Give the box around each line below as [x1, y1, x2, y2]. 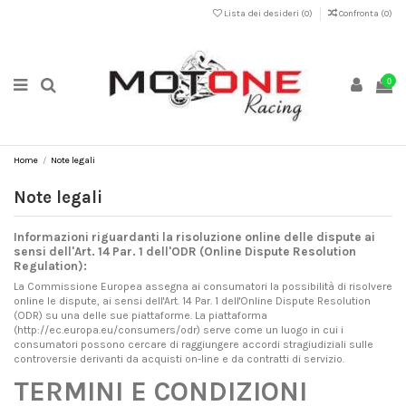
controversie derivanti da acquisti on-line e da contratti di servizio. [14, 353, 344, 366]
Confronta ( [339, 7, 384, 19]
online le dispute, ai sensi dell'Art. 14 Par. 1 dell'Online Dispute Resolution [14, 295, 371, 308]
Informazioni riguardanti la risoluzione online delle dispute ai [14, 230, 375, 245]
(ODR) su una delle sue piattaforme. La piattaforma [14, 309, 267, 323]
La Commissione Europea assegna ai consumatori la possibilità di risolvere [14, 280, 392, 294]
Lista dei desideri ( [222, 7, 304, 19]
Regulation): [14, 259, 87, 274]
